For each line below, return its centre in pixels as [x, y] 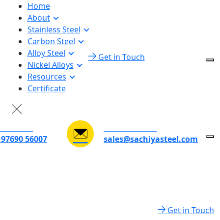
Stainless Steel [54, 29]
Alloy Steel [46, 53]
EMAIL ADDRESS [130, 128]
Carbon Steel [51, 41]
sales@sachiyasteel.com [151, 139]
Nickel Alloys [50, 65]
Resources [47, 77]
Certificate [46, 88]
